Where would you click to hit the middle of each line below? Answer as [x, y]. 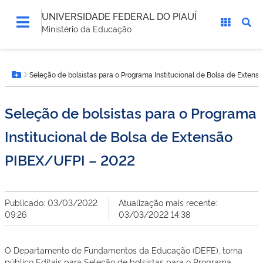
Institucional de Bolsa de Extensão [119, 136]
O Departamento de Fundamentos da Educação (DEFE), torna [124, 250]
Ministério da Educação [87, 28]
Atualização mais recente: [168, 202]
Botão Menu [44, 80]
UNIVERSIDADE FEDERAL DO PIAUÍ [119, 16]
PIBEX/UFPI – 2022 [70, 159]
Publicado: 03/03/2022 [51, 202]
